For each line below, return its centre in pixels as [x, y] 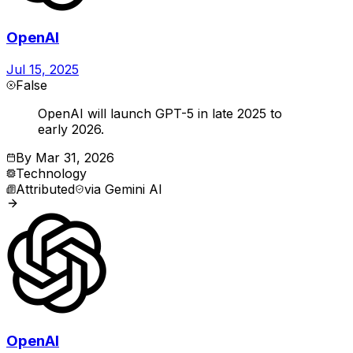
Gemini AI [134, 189]
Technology [51, 173]
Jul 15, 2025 [43, 69]
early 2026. [71, 129]
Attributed [45, 189]
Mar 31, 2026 [75, 157]
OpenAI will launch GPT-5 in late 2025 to [160, 113]
